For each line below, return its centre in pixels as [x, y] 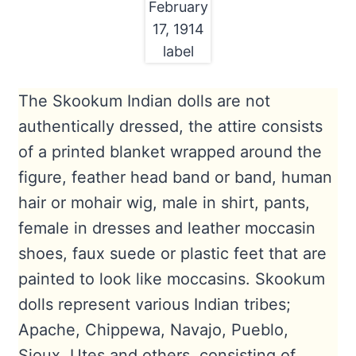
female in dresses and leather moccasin [166, 228]
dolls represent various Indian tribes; [154, 304]
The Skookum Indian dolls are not [144, 101]
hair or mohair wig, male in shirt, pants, [164, 202]
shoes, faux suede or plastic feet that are [172, 253]
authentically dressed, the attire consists [170, 126]
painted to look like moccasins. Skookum [171, 279]
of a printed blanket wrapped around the [170, 151]
